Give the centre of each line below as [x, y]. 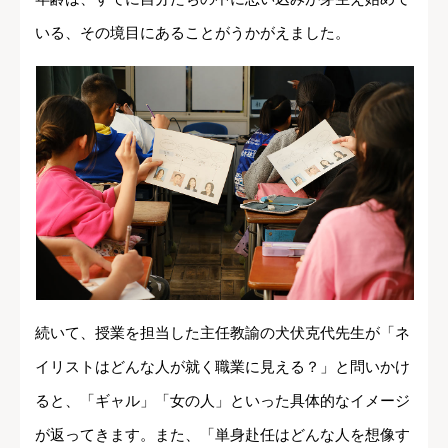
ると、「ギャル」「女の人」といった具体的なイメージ [222, 400]
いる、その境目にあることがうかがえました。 [192, 33]
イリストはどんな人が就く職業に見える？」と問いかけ [222, 366]
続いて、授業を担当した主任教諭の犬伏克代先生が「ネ [222, 332]
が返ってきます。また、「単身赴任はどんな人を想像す [222, 434]
